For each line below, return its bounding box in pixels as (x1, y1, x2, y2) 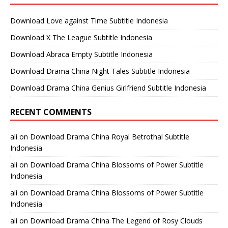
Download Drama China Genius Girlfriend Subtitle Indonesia (10, 83, 206, 93)
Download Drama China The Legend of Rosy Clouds (30, 216, 203, 226)
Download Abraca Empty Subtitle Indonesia (10, 49, 153, 60)
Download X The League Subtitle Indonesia (10, 33, 152, 43)
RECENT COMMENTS (10, 106, 92, 118)
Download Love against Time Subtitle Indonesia (10, 16, 168, 26)
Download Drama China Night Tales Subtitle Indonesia (10, 66, 190, 76)
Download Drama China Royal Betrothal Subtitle (30, 132, 189, 142)
